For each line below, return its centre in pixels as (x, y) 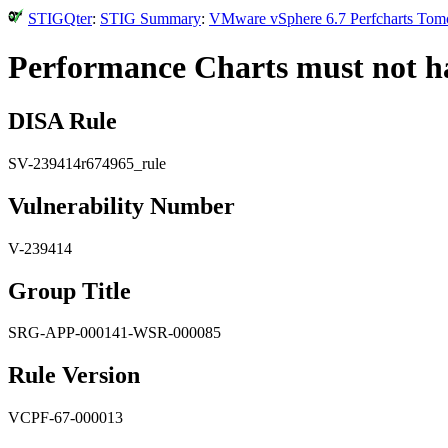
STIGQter (60, 18)
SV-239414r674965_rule (87, 163)
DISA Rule (62, 120)
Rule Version (74, 375)
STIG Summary (150, 18)
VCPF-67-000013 (65, 418)
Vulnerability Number (121, 205)
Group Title (69, 290)
